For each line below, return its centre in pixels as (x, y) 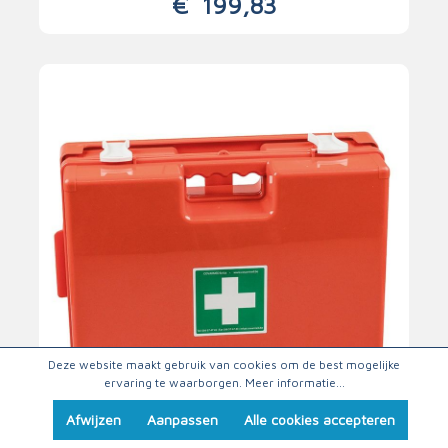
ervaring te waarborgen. (174, 382)
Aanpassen (182, 419)
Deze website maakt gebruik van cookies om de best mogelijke (224, 364)
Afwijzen (93, 419)
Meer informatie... (294, 382)
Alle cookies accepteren (319, 419)
